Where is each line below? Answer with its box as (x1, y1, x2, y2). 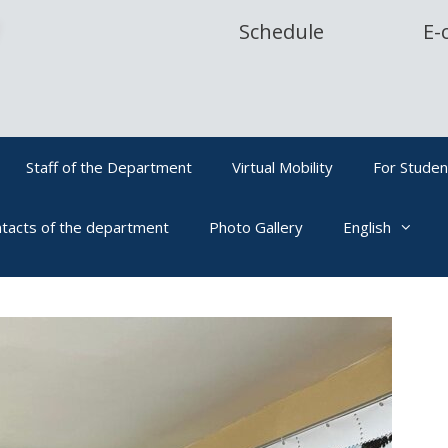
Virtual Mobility (232, 157, 333, 177)
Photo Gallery (208, 217, 303, 237)
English (342, 217, 391, 237)
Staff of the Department (26, 157, 192, 177)
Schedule (239, 18, 325, 45)
